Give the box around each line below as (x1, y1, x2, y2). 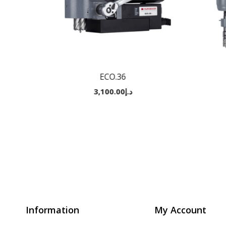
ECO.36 (99, 71, 126, 83)
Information (25, 204, 79, 216)
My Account (154, 204, 207, 216)
